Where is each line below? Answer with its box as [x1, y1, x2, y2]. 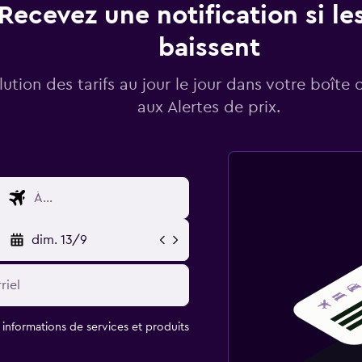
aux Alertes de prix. [137, 99, 280, 116]
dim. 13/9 [31, 234, 87, 246]
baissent [158, 35, 260, 61]
